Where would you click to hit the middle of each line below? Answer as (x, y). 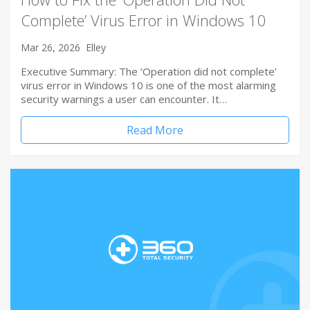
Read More (155, 130)
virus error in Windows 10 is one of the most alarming (148, 85)
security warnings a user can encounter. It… (124, 99)
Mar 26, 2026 (51, 47)
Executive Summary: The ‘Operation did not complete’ (149, 71)
